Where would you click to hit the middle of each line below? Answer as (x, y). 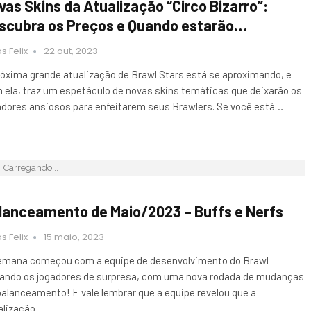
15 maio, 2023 (74, 237)
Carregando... (31, 168)
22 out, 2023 (71, 51)
